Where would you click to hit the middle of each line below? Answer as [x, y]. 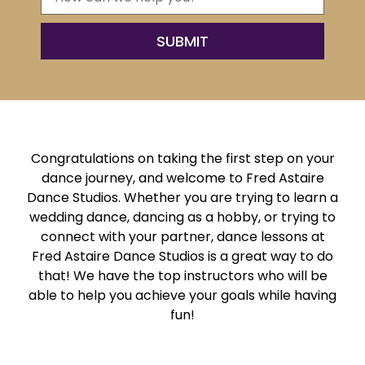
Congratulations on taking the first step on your [182, 158]
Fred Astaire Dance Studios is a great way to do [182, 256]
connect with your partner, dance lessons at [182, 236]
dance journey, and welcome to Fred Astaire [182, 178]
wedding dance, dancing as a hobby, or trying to [182, 217]
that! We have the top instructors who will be [182, 275]
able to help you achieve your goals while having [182, 295]
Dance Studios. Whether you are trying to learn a [182, 197]
